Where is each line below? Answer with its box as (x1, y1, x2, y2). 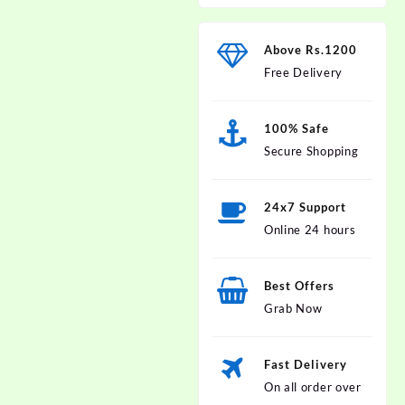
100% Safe (263, 121, 329, 136)
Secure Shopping (263, 144, 359, 158)
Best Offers (263, 278, 334, 293)
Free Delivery (263, 65, 343, 80)
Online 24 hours (263, 222, 356, 237)
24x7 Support (263, 200, 346, 214)
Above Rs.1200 (263, 42, 357, 57)
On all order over (263, 380, 362, 394)
